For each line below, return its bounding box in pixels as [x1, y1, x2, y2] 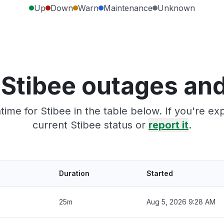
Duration [59, 168, 89, 177]
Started [146, 168, 173, 177]
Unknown [157, 2, 195, 13]
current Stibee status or [32, 118, 148, 131]
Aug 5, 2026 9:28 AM [146, 197, 215, 206]
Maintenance [103, 2, 152, 13]
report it [148, 118, 188, 131]
